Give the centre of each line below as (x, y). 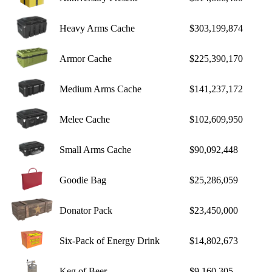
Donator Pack (86, 211)
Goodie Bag (83, 180)
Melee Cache (85, 120)
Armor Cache (86, 59)
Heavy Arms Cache (97, 29)
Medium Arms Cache (100, 89)
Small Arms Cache (95, 150)
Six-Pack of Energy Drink (110, 241)
